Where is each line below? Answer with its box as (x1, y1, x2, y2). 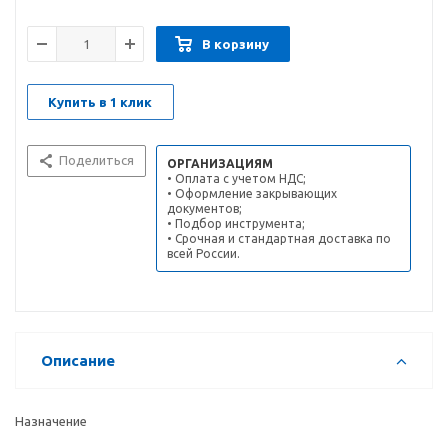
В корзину (202, 37, 269, 52)
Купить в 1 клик (48, 95, 152, 110)
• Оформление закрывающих (167, 187, 337, 201)
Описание (41, 352, 115, 370)
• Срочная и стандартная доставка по (167, 232, 391, 246)
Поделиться (59, 153, 134, 168)
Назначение (15, 414, 87, 429)
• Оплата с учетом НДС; (167, 172, 306, 186)
